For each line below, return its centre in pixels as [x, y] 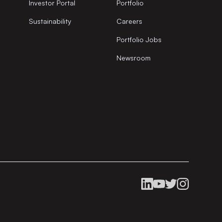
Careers [130, 21]
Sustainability [50, 21]
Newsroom [134, 58]
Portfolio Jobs [139, 39]
